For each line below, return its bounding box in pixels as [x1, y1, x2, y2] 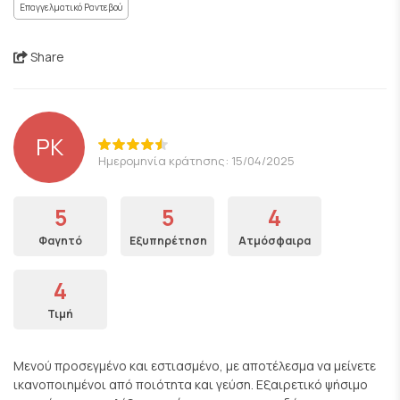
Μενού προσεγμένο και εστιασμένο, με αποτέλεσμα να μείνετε [13, 357, 376, 374]
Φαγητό [38, 233, 82, 248]
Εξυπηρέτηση [129, 233, 207, 248]
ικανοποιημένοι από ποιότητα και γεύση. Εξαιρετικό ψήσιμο [13, 376, 368, 393]
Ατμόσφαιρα [238, 233, 311, 248]
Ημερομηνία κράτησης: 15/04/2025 [98, 152, 295, 169]
